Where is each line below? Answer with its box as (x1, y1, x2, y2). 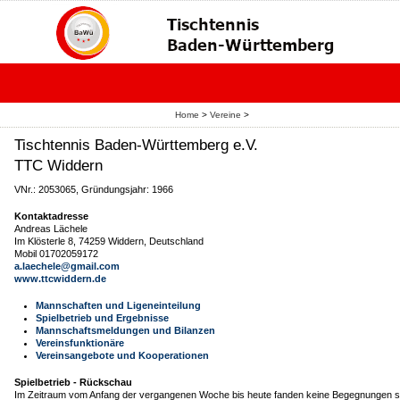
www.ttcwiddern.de (14, 273, 106, 284)
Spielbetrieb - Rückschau (14, 377, 132, 387)
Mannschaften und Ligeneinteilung (36, 300, 201, 311)
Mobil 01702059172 (14, 248, 98, 259)
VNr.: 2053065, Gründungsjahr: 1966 (14, 184, 173, 195)
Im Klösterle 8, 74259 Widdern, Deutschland (14, 236, 204, 246)
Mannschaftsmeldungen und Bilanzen (36, 325, 215, 336)
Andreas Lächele (14, 223, 87, 234)
